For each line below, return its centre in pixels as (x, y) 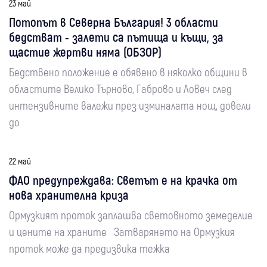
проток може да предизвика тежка (89, 248)
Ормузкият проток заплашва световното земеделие (131, 215)
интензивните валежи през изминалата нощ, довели (130, 105)
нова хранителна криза (69, 195)
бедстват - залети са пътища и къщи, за (116, 37)
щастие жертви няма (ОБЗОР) (85, 52)
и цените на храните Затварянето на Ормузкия (122, 232)
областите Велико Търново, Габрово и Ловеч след (120, 89)
